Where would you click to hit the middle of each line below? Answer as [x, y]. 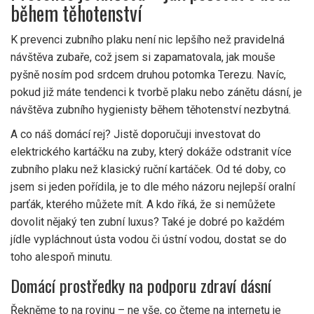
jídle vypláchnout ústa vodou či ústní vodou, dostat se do [149, 240]
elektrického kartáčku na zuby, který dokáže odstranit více [151, 152]
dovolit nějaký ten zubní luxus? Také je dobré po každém [148, 222]
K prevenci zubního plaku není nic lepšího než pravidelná [148, 40]
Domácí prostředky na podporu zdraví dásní [141, 286]
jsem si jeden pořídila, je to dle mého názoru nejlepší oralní [153, 187]
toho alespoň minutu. [61, 257]
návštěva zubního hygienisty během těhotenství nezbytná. [151, 110]
